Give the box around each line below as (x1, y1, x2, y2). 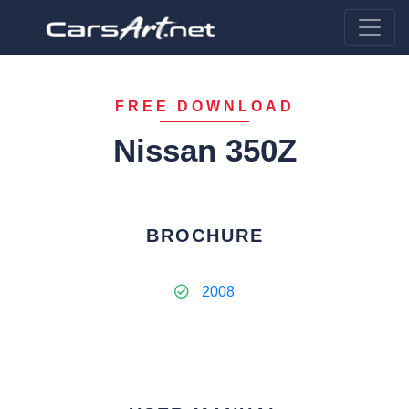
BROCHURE (145, 225, 264, 246)
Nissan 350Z (112, 132, 297, 168)
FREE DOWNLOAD (114, 99, 295, 114)
